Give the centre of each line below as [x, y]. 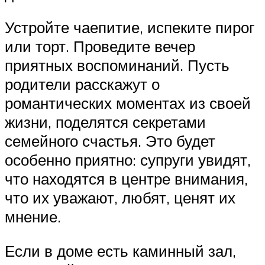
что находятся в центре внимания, [126, 179]
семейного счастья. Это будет [110, 141]
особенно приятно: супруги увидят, [128, 160]
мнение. [33, 217]
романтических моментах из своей [128, 103]
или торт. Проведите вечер [100, 46]
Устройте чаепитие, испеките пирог [130, 28]
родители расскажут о [82, 84]
